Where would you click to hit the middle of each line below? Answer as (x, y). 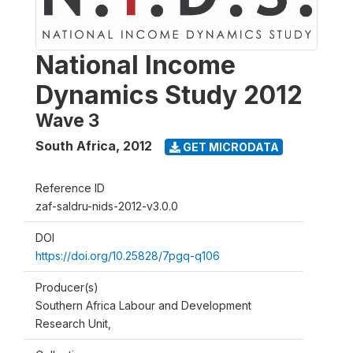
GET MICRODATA (229, 147)
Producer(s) (67, 287)
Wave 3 (67, 120)
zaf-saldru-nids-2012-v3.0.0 (107, 206)
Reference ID (70, 188)
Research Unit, (73, 323)
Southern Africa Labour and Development (143, 305)
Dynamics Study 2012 (169, 95)
